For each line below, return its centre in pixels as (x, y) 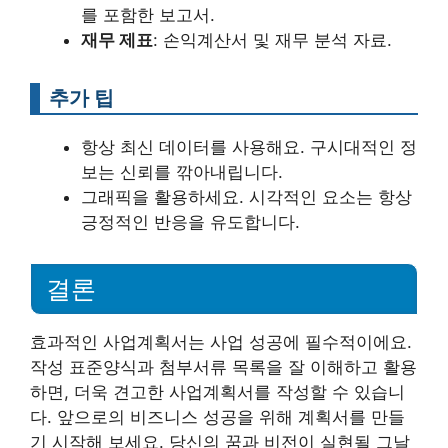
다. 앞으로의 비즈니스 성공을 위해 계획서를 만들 (217, 417)
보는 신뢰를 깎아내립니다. (182, 171)
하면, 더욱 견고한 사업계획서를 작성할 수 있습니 (217, 392)
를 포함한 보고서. (148, 14)
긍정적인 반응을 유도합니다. (190, 221)
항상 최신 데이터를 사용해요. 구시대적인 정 (249, 146)
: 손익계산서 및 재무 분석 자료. (272, 39)
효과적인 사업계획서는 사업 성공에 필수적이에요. (221, 342)
